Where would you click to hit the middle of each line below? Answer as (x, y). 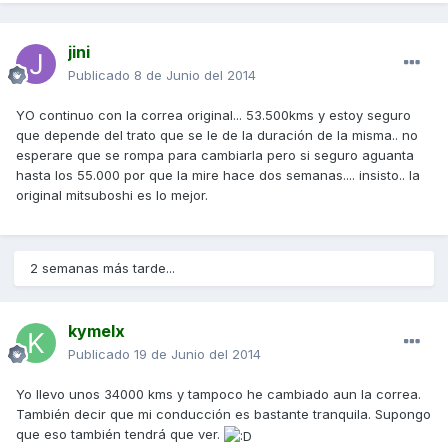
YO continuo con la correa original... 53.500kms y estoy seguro (213, 115)
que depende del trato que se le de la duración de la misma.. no (217, 135)
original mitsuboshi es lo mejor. (112, 195)
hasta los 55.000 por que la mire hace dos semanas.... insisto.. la (218, 175)
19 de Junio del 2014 (197, 354)
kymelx (96, 331)
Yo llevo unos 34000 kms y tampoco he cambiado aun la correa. (218, 394)
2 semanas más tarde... (102, 268)
